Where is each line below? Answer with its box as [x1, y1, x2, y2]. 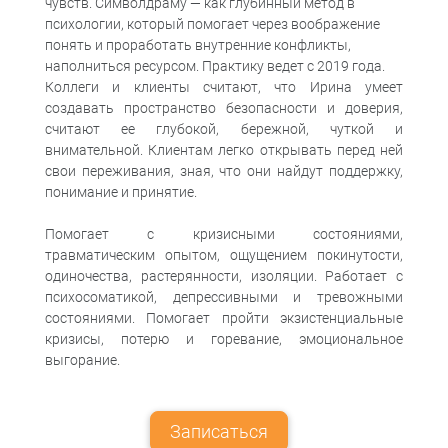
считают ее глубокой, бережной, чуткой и [45, 120, 403, 137]
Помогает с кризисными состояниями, [45, 225, 403, 242]
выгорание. [45, 351, 120, 368]
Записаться [170, 420, 268, 442]
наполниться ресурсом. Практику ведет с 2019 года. [45, 57, 385, 74]
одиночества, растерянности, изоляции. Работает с [45, 267, 403, 284]
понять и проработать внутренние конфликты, [45, 36, 351, 53]
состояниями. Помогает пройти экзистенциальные [45, 309, 403, 326]
